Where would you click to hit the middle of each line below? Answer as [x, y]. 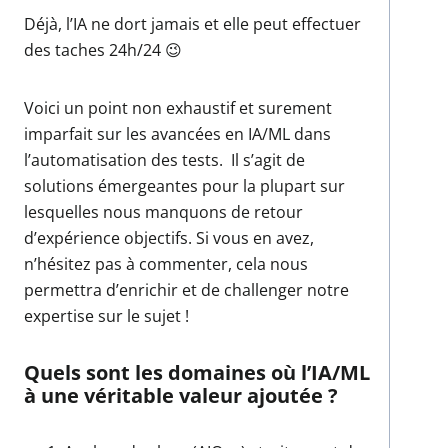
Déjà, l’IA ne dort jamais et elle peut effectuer [192, 23]
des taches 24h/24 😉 [103, 49]
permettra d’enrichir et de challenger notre [186, 289]
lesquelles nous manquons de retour [163, 211]
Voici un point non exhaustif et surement [178, 107]
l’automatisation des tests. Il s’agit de [164, 159]
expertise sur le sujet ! [106, 315]
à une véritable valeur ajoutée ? [181, 395]
